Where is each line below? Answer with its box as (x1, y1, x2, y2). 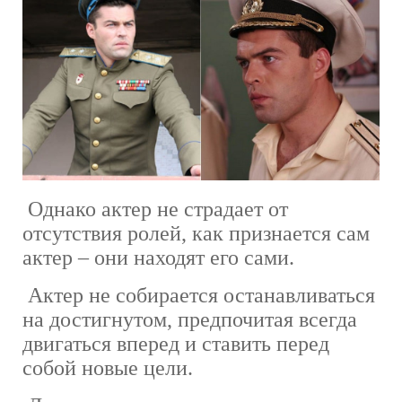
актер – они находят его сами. (22, 245, 294, 269)
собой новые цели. (22, 355, 193, 380)
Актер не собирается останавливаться (22, 283, 375, 307)
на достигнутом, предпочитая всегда (22, 307, 357, 331)
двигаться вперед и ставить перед (22, 331, 329, 355)
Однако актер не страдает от (22, 197, 288, 221)
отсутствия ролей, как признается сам (22, 221, 370, 245)
